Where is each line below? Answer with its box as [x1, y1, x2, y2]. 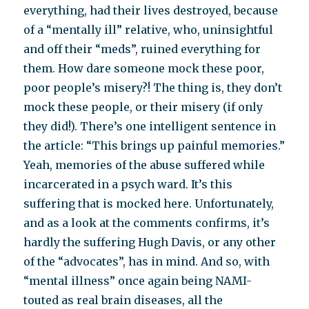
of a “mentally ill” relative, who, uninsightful [23, 23, 274, 37]
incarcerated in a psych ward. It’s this [23, 177, 233, 192]
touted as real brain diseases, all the [23, 293, 223, 308]
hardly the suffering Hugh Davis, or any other [23, 235, 277, 250]
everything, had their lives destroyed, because [23, 3, 279, 18]
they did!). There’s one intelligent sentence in [23, 119, 277, 134]
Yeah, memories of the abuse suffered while [23, 158, 266, 172]
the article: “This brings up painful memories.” [23, 139, 286, 153]
